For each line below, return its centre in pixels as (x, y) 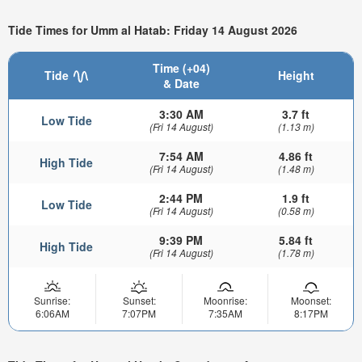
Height (296, 75)
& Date (181, 83)
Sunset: (139, 300)
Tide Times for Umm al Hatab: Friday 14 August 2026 (153, 30)
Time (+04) (181, 67)
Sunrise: (52, 300)
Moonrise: (225, 300)
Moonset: (311, 300)
